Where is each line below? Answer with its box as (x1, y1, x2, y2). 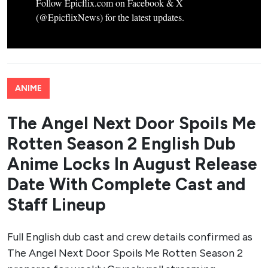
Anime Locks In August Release (7, 153, 257, 174)
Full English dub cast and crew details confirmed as (7, 230, 252, 243)
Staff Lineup (7, 194, 106, 215)
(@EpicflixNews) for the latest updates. (36, 10, 184, 23)
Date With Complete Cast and (7, 173, 246, 194)
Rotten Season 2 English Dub (7, 133, 236, 154)
